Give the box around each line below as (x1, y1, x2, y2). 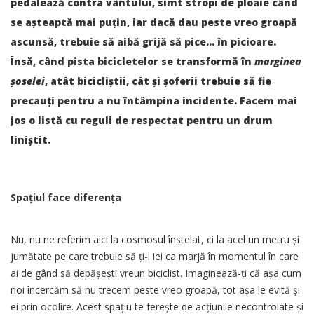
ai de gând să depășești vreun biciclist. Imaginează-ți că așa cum (11, 266, 301, 280)
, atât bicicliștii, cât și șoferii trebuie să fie (45, 74, 271, 88)
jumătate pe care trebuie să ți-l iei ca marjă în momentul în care (11, 249, 299, 263)
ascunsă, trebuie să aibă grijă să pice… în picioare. (11, 34, 276, 48)
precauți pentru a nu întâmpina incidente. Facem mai (11, 93, 297, 107)
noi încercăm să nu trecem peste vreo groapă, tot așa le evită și (11, 282, 300, 296)
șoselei (11, 74, 45, 88)
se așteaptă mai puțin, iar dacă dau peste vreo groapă (11, 15, 297, 29)
